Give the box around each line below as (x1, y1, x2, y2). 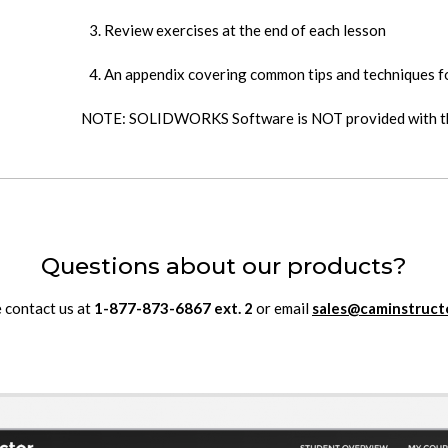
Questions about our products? (41, 252, 407, 280)
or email (253, 299, 312, 317)
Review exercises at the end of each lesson (104, 21, 386, 39)
